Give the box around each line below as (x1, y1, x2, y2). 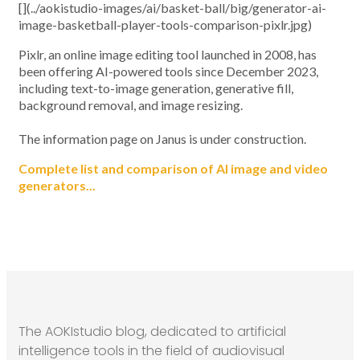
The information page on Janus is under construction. (18, 131, 306, 146)
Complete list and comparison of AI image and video (18, 161, 328, 176)
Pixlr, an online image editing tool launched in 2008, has (18, 47, 317, 62)
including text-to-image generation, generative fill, (18, 80, 293, 96)
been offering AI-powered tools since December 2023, (18, 63, 318, 79)
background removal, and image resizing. (18, 97, 243, 112)
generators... (18, 178, 96, 193)
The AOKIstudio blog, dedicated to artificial (18, 322, 286, 341)
